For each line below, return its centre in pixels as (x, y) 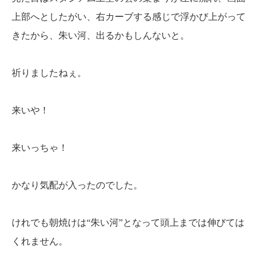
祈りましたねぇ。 (49, 73)
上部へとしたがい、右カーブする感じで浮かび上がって (129, 16)
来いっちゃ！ (40, 147)
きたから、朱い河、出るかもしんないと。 (101, 35)
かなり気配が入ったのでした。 (77, 185)
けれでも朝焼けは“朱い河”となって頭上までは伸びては (128, 222)
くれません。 (40, 241)
